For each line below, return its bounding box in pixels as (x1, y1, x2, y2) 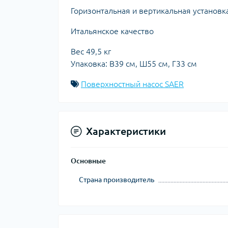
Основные (71, 156, 106, 165)
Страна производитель (79, 175, 154, 184)
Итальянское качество (71, 26, 154, 36)
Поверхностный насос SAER (81, 79, 184, 89)
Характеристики (86, 125, 166, 137)
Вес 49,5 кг (71, 46, 111, 56)
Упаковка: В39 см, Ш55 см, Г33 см (71, 59, 197, 68)
